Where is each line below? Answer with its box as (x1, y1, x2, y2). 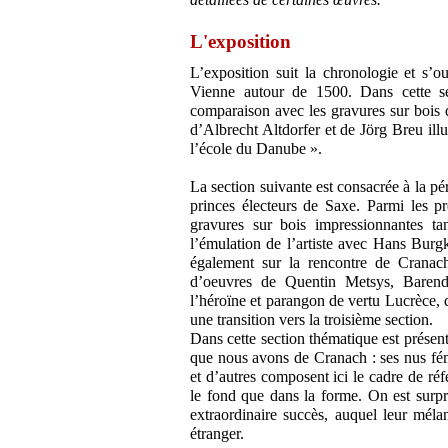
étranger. (190, 425, 244, 443)
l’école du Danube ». (190, 140, 322, 158)
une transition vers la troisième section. (190, 311, 433, 329)
